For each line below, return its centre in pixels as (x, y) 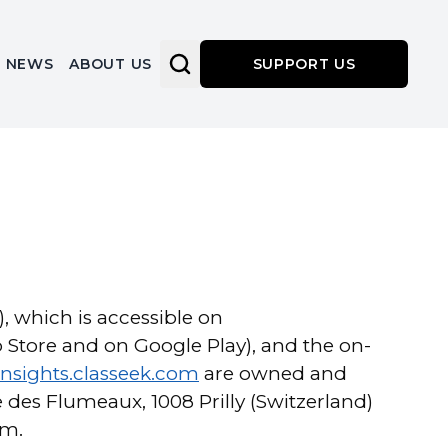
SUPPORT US (304, 63)
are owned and (275, 373)
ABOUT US (110, 63)
